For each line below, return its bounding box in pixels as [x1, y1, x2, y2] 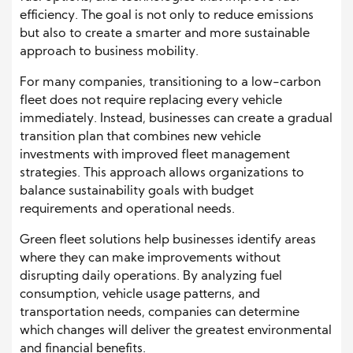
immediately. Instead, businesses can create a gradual [20, 113, 333, 126]
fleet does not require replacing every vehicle [20, 95, 282, 108]
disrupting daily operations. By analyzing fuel [20, 270, 282, 284]
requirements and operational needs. [20, 203, 235, 217]
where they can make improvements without [20, 252, 281, 266]
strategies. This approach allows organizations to [20, 167, 304, 180]
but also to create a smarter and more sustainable [20, 28, 310, 41]
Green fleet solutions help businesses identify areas [20, 234, 316, 247]
